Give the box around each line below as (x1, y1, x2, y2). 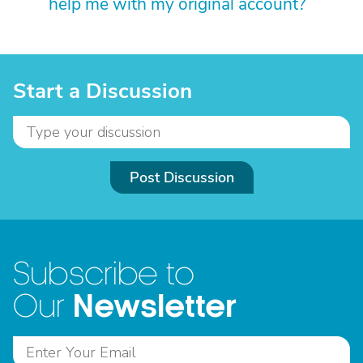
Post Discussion (129, 168, 234, 188)
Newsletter (73, 289, 237, 325)
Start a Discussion (13, 77, 192, 106)
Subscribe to (13, 258, 194, 292)
